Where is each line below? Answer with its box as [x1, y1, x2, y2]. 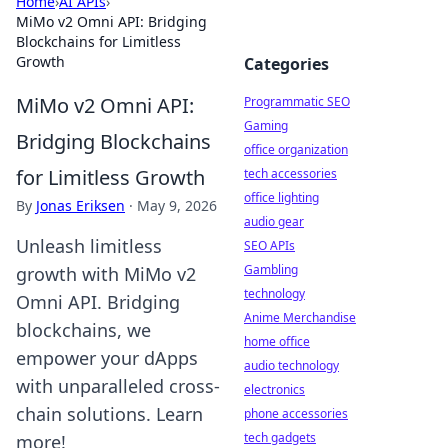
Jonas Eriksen [36, 196, 125, 215]
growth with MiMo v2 [16, 262, 196, 286]
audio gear [244, 213, 304, 230]
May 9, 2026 [137, 196, 217, 215]
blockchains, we [16, 318, 151, 342]
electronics [244, 381, 305, 398]
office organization [244, 141, 348, 158]
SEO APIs [244, 237, 295, 254]
